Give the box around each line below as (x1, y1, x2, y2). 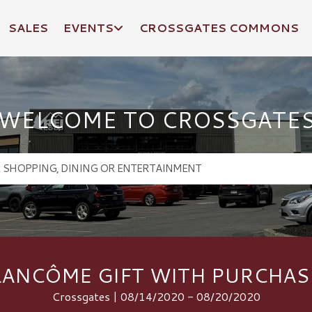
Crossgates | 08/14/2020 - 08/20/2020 (52, 288, 260, 304)
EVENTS (63, 19, 114, 36)
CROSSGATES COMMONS (139, 19, 299, 36)
